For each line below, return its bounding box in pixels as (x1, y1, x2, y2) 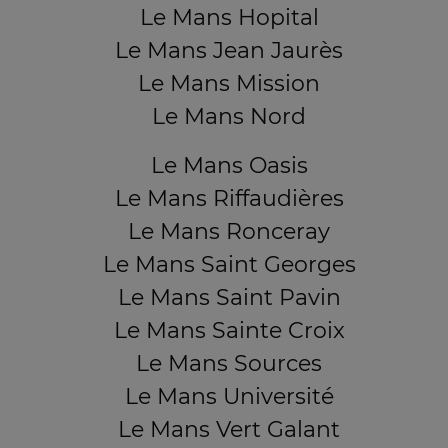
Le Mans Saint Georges (102, 251, 356, 278)
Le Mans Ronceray (128, 218, 330, 245)
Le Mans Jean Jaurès (115, 37, 343, 64)
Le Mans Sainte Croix (113, 317, 345, 344)
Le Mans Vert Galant (118, 416, 340, 443)
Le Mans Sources (136, 350, 322, 377)
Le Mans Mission (138, 70, 320, 97)
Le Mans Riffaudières (114, 185, 344, 212)
